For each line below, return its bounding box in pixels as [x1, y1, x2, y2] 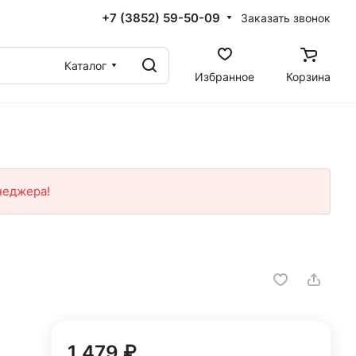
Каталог [64, 58, 106, 72]
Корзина [286, 69, 331, 83]
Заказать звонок [241, 10, 331, 25]
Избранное [195, 69, 254, 83]
